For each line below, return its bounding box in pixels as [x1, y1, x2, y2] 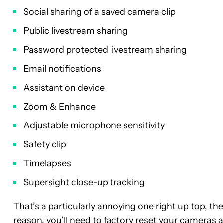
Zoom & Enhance [23, 101, 96, 112]
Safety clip [23, 138, 66, 150]
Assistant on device [23, 82, 105, 93]
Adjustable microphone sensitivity [23, 119, 165, 131]
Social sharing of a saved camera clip [23, 6, 176, 17]
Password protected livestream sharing [23, 44, 187, 55]
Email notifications [23, 63, 101, 74]
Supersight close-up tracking [23, 176, 145, 188]
